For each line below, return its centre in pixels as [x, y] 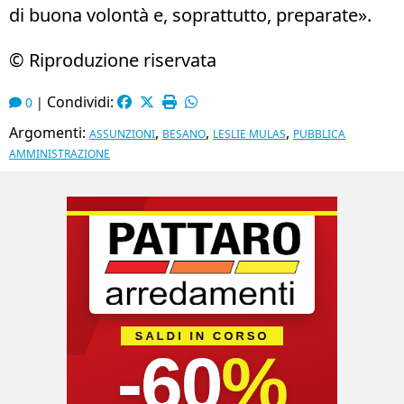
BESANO [184, 133]
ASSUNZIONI [122, 133]
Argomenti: [49, 132]
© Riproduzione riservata [113, 60]
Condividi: [82, 101]
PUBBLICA [319, 133]
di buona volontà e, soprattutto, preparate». [190, 14]
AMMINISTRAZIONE [60, 153]
